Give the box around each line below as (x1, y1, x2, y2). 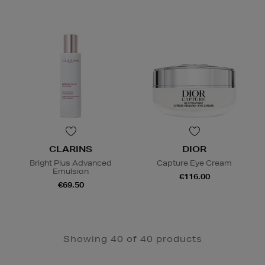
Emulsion (53, 166, 89, 176)
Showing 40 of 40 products (63, 233, 202, 244)
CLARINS (49, 143, 92, 154)
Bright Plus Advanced (30, 157, 112, 168)
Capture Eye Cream (157, 157, 232, 168)
